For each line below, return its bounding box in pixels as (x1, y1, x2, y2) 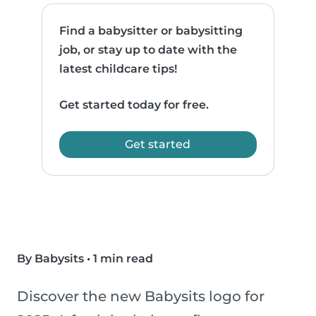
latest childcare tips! (59, 62, 178, 76)
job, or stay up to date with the (59, 43, 238, 57)
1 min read (93, 252, 153, 266)
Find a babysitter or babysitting (59, 24, 243, 38)
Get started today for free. (59, 98, 209, 112)
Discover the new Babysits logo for (17, 288, 265, 305)
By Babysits (17, 252, 84, 266)
